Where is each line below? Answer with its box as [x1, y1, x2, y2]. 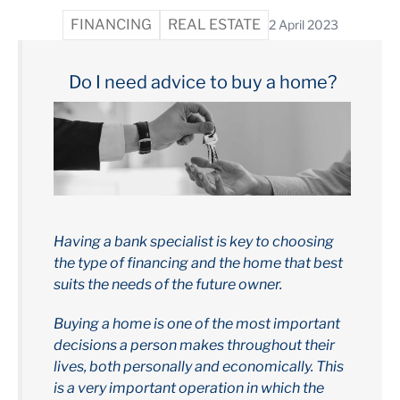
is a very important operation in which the [54, 379, 324, 396]
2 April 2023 [268, 17, 338, 32]
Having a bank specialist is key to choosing [54, 232, 334, 250]
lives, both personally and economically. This [54, 357, 344, 375]
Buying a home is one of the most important [54, 314, 340, 332]
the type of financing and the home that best [54, 254, 343, 271]
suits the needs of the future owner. [54, 275, 282, 293]
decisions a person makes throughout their [54, 336, 335, 354]
